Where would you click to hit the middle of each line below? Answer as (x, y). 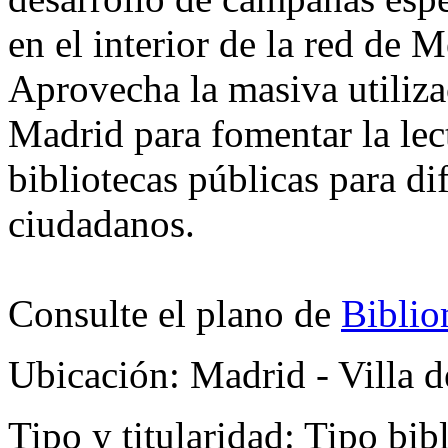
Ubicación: (99, 374)
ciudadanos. (101, 223)
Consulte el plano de (174, 313)
